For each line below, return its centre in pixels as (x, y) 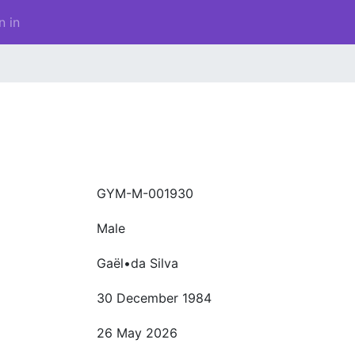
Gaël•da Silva (137, 263)
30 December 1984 (154, 298)
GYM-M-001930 (145, 193)
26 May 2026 (137, 333)
